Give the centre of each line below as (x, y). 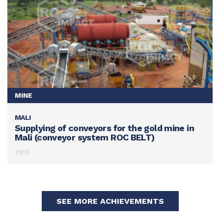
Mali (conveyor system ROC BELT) (85, 137)
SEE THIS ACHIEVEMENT (50, 123)
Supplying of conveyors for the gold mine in (104, 128)
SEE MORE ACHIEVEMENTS (110, 201)
